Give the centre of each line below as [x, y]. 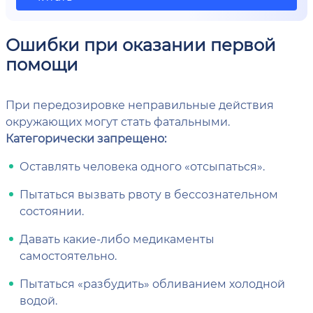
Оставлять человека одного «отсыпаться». [142, 166]
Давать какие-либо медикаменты [117, 239]
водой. [38, 300]
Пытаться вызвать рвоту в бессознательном [149, 194]
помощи [42, 64]
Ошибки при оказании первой [141, 44]
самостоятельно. [68, 255]
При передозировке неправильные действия [140, 104]
